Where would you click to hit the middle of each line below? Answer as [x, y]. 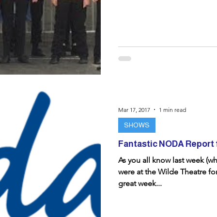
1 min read [172, 109]
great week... [140, 183]
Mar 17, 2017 [134, 109]
